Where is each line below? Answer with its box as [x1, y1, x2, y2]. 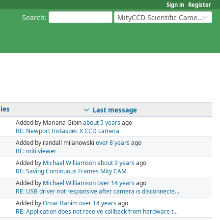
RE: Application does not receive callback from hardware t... [16, 207, 178, 216]
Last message [93, 105, 137, 114]
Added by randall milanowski [16, 138, 96, 147]
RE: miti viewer [16, 147, 56, 156]
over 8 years [96, 138, 130, 147]
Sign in [166, 1, 184, 8]
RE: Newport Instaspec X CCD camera [16, 127, 119, 136]
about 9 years [97, 159, 135, 167]
